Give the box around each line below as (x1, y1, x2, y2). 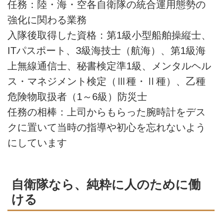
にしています (7, 137, 67, 148)
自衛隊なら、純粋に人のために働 (11, 177, 201, 191)
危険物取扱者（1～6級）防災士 (7, 91, 147, 102)
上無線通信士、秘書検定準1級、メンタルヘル (7, 60, 211, 71)
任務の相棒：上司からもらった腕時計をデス (7, 106, 206, 117)
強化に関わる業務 (7, 14, 97, 25)
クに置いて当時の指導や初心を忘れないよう (7, 121, 206, 133)
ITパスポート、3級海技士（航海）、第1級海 (7, 45, 206, 56)
